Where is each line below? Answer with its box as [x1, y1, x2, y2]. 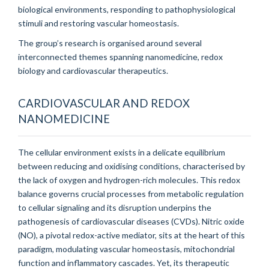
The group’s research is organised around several [18, 37, 202, 48]
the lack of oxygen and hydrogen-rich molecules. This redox [18, 174, 240, 185]
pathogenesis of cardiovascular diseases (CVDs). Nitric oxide [18, 216, 244, 226]
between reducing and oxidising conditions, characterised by [18, 160, 245, 171]
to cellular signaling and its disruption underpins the [18, 202, 211, 213]
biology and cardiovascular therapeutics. [18, 65, 170, 76]
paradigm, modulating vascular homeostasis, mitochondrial [18, 243, 235, 254]
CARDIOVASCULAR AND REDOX [18, 96, 190, 110]
